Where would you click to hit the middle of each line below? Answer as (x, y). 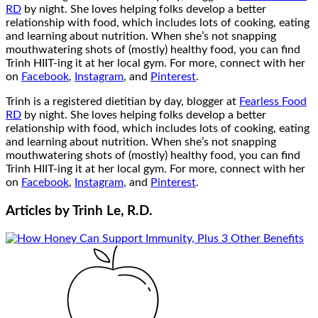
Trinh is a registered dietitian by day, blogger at (122, 102)
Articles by (39, 211)
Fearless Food (273, 102)
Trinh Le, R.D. (113, 211)
